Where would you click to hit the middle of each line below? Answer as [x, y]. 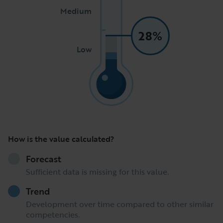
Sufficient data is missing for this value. [97, 172]
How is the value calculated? [61, 139]
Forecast [44, 159]
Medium [76, 11]
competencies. [53, 215]
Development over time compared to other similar [120, 204]
